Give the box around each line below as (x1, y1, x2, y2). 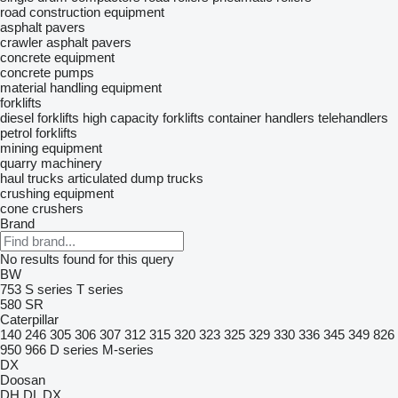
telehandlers (318, 110, 388, 125)
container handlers (208, 110, 314, 125)
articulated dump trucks (68, 171, 203, 186)
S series (25, 282, 73, 297)
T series (76, 282, 123, 297)
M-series (102, 342, 154, 357)
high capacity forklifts (83, 110, 204, 125)
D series (50, 342, 99, 357)
